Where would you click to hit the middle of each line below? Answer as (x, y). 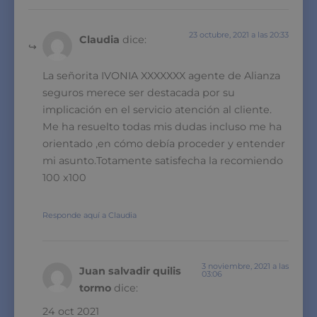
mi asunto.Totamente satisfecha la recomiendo (163, 160)
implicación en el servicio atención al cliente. (157, 109)
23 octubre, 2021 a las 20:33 (239, 34)
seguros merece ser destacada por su (139, 92)
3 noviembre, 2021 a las (245, 266)
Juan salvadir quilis (130, 271)
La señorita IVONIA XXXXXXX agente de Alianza (161, 75)
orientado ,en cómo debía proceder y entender (164, 143)
